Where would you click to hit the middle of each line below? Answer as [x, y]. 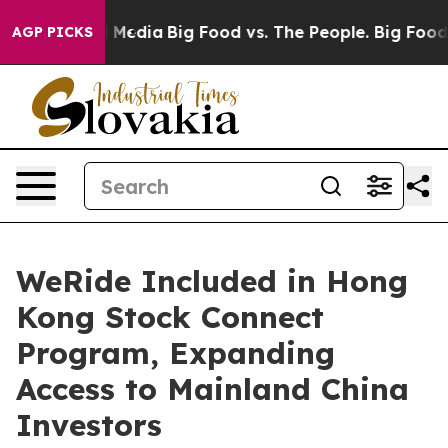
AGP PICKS [52, 32]
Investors [89, 425]
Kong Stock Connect [170, 317]
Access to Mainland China [212, 389]
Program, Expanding [175, 353]
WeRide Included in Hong [212, 281]
